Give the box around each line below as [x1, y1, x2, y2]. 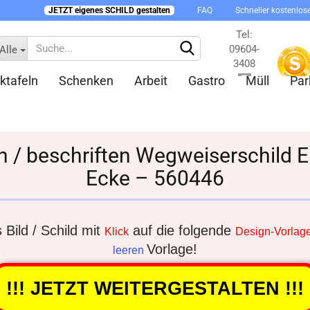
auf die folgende [128, 223, 235, 238]
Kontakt [226, 86, 263, 99]
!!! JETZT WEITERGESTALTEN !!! [6, 277, 304, 299]
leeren [113, 244, 147, 256]
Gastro [188, 73, 225, 88]
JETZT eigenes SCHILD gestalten [44, 6, 174, 15]
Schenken [58, 73, 113, 88]
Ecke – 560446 [86, 166, 224, 190]
